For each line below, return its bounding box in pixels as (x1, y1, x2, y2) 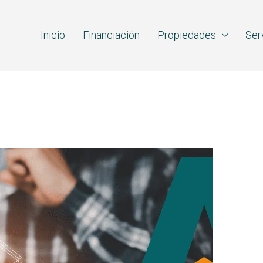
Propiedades (157, 29, 216, 41)
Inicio (41, 29, 65, 41)
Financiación (83, 29, 140, 41)
